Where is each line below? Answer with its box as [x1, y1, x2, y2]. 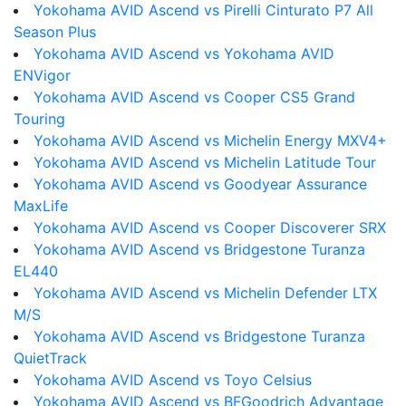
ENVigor [14, 66, 71, 84]
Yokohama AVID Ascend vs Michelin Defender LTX [34, 284, 377, 302]
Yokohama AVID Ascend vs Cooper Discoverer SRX [34, 218, 386, 237]
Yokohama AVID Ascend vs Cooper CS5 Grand [34, 88, 355, 106]
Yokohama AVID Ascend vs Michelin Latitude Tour [34, 153, 376, 171]
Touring [14, 110, 65, 128]
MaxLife [14, 197, 68, 215]
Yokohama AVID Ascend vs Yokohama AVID [34, 44, 334, 63]
